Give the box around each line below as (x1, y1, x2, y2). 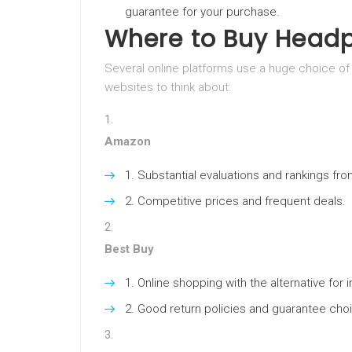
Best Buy (104, 242, 154, 256)
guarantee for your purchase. (125, 5, 280, 19)
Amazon (104, 134, 151, 148)
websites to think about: (104, 80, 231, 94)
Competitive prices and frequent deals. (137, 194, 346, 208)
